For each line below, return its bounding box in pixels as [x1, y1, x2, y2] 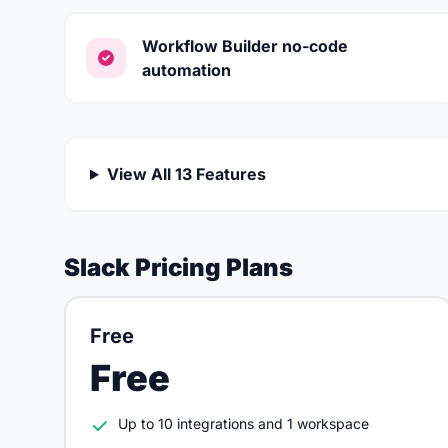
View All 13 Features [106, 164, 266, 184]
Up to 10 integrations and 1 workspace [118, 415, 369, 432]
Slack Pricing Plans [64, 253, 293, 282]
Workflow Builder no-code [142, 36, 348, 56]
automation [142, 60, 231, 80]
